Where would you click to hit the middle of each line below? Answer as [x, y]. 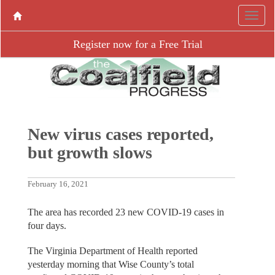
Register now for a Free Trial [137, 44]
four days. [47, 226]
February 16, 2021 [58, 184]
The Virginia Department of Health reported [112, 250]
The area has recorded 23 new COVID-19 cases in [126, 212]
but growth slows [90, 153]
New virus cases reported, [120, 134]
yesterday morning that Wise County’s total [110, 264]
